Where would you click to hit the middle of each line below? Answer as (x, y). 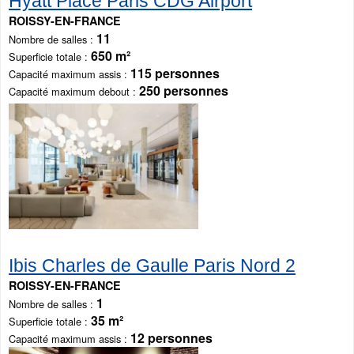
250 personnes (184, 91)
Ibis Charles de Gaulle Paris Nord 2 (152, 266)
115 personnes (175, 73)
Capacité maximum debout (69, 92)
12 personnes (171, 338)
